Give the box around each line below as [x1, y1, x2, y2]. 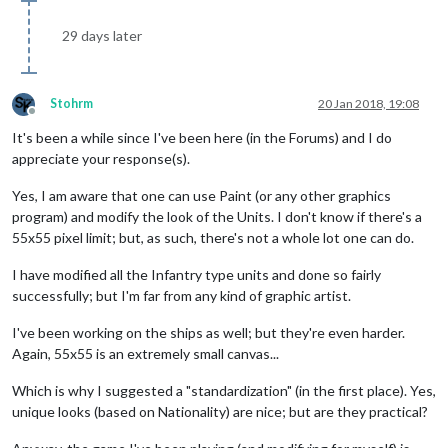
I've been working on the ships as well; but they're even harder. [12, 323, 405, 341]
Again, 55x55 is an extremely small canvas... [12, 344, 279, 362]
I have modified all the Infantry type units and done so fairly [12, 265, 381, 283]
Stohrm [50, 95, 93, 111]
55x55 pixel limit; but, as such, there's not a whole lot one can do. [12, 228, 414, 246]
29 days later [62, 26, 142, 44]
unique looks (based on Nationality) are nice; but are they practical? [12, 402, 428, 420]
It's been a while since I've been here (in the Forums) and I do [12, 128, 392, 146]
